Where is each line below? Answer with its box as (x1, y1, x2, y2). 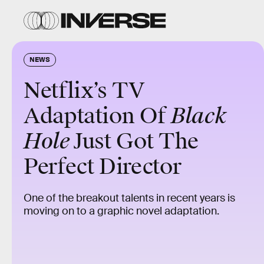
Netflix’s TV (24, 77, 145, 104)
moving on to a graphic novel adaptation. (24, 204, 219, 217)
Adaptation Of (24, 103, 171, 130)
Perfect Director (24, 153, 181, 180)
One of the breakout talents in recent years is (24, 192, 235, 204)
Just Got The (74, 128, 199, 155)
